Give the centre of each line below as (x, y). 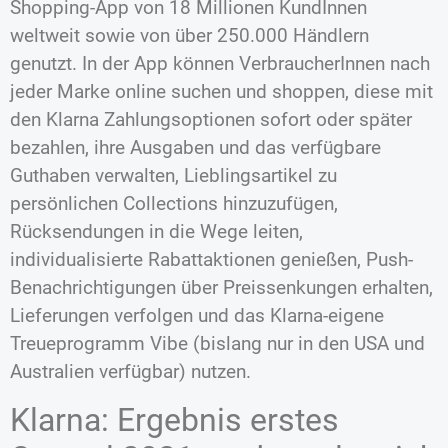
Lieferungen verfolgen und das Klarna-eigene (197, 316)
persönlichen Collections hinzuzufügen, (174, 204)
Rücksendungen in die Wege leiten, (156, 232)
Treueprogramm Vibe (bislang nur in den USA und (217, 344)
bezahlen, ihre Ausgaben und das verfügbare (195, 148)
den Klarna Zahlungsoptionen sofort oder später (211, 120)
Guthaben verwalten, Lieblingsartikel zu (173, 176)
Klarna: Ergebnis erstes (174, 419)
